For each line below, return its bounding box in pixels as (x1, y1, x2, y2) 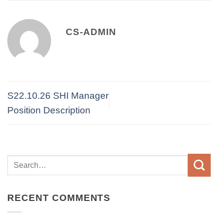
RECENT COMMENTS (7, 192, 111, 203)
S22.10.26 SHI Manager (7, 90, 109, 101)
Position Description (7, 105, 91, 115)
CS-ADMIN (66, 26, 116, 37)
